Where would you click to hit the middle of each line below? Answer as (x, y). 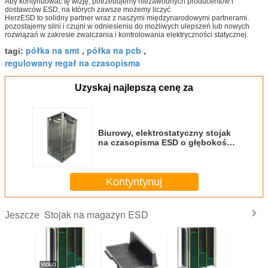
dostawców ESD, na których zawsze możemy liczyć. (89, 10)
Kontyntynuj (134, 182)
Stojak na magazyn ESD (96, 215)
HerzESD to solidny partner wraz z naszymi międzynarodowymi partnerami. (127, 18)
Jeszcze (25, 215)
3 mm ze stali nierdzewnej (150, 152)
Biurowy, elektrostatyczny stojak (165, 133)
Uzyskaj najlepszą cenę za (134, 88)
